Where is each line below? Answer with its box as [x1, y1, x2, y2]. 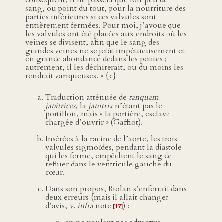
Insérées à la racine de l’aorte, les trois [45, 133, 177, 145]
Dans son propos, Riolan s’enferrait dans [45, 183, 187, 195]
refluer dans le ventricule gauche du [45, 159, 172, 170]
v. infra [69, 200, 93, 212]
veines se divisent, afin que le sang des [25, 37, 159, 48]
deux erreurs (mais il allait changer [45, 192, 168, 203]
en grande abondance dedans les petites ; [25, 54, 166, 65]
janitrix [88, 100, 113, 111]
